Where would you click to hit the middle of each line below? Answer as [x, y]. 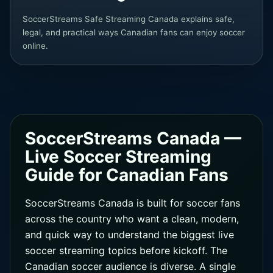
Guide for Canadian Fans [127, 175]
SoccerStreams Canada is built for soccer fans [133, 203]
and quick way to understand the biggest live [129, 235]
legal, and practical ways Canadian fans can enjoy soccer [134, 32]
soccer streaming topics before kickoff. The [126, 250]
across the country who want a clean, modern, [132, 219]
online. [35, 46]
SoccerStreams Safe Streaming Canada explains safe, [129, 19]
